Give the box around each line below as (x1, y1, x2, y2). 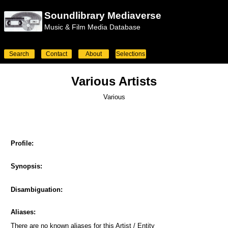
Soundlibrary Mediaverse (44, 10, 161, 21)
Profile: (10, 139, 34, 147)
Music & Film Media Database (44, 23, 140, 31)
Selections (116, 50, 145, 58)
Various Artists (71, 74, 157, 88)
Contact (45, 50, 67, 58)
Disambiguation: (10, 186, 63, 193)
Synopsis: (10, 162, 42, 170)
